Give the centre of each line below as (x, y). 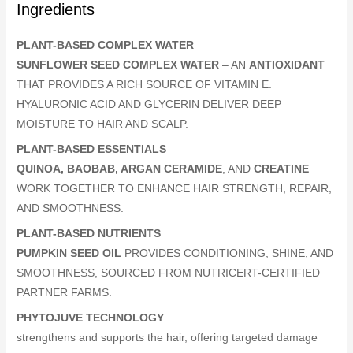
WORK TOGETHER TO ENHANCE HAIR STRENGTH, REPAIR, (175, 188)
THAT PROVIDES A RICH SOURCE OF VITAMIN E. (145, 85)
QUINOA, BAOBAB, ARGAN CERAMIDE (120, 169)
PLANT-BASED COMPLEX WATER (106, 46)
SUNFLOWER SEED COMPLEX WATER (118, 65)
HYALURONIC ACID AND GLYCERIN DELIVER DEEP (149, 105)
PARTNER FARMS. (65, 292)
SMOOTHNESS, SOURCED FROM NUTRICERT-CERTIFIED (169, 273)
